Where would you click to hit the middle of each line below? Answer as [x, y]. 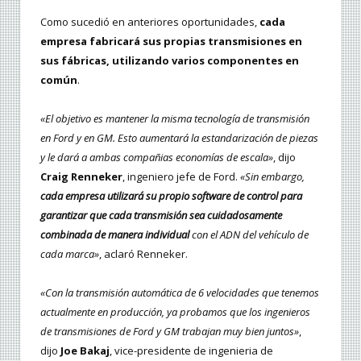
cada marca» [70, 254]
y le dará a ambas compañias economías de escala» [157, 158]
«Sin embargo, [272, 177]
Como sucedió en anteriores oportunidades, [150, 21]
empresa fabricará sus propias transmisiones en [171, 41]
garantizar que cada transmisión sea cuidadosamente [161, 216]
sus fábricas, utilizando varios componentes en [170, 60]
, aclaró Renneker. [143, 254]
